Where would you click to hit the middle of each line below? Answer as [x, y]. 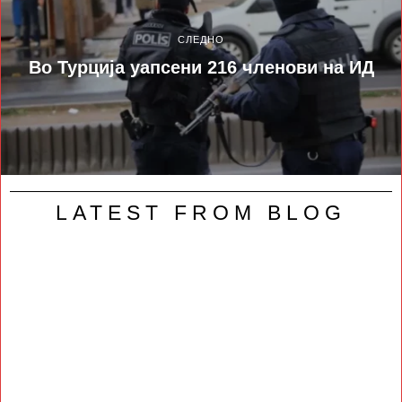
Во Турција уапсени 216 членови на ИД [201, 67]
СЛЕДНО [201, 39]
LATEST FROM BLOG [201, 214]
